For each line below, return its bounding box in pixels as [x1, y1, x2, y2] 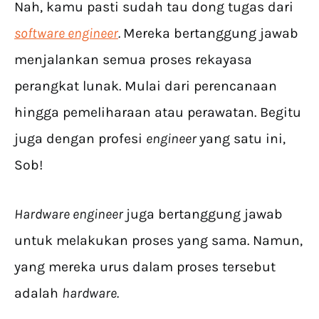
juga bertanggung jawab [126, 206, 283, 222]
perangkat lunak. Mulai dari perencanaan [14, 78, 277, 94]
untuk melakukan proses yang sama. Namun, [14, 232, 303, 249]
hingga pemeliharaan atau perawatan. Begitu [14, 104, 301, 120]
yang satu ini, [199, 130, 286, 147]
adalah [14, 285, 62, 301]
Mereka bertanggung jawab [123, 25, 298, 41]
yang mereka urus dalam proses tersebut [14, 258, 276, 275]
